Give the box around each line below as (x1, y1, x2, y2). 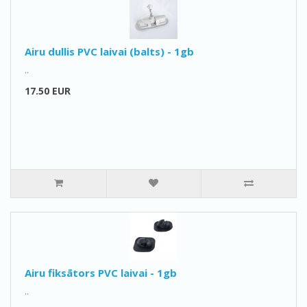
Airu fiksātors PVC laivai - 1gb (25, 266, 177, 280)
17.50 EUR (25, 84, 71, 97)
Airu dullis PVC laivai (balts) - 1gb (25, 45, 194, 58)
